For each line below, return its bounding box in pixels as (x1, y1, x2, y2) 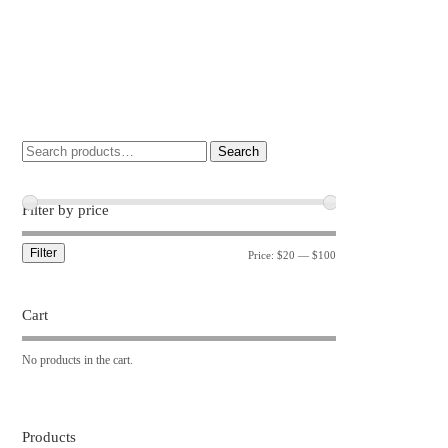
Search (218, 143, 260, 159)
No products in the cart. (22, 352, 134, 367)
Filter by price (22, 201, 110, 218)
